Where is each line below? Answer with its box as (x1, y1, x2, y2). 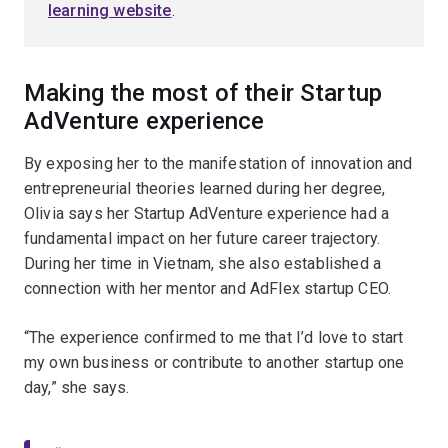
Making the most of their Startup (24, 78, 383, 107)
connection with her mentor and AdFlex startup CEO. (24, 278, 392, 298)
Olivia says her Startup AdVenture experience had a (24, 203, 390, 223)
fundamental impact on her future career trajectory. (24, 228, 381, 248)
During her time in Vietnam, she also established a (24, 253, 382, 273)
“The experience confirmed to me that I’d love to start (24, 327, 404, 347)
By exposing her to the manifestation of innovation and (24, 153, 413, 173)
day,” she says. (24, 377, 130, 397)
